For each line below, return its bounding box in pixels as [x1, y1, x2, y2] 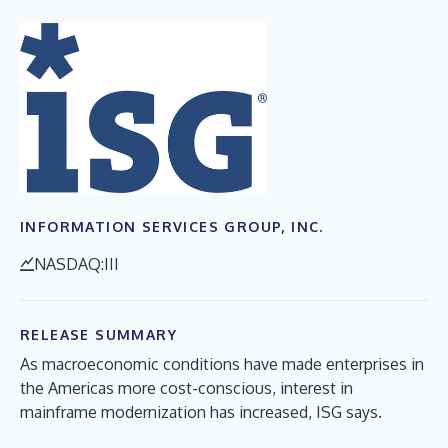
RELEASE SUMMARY [20, 325, 177, 343]
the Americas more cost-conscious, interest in [20, 377, 353, 398]
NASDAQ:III [34, 253, 119, 274]
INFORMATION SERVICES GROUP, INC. [20, 217, 324, 235]
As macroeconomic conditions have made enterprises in [20, 353, 424, 374]
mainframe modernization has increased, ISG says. [20, 401, 382, 422]
